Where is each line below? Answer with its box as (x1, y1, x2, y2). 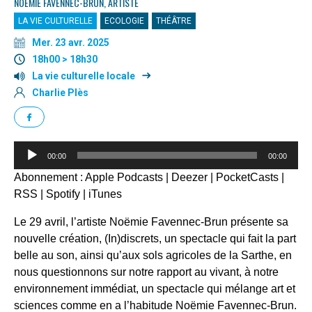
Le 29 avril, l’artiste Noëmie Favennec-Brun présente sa (14, 216, 288, 228)
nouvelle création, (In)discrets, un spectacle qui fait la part (14, 233, 296, 244)
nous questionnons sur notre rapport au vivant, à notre (14, 266, 279, 278)
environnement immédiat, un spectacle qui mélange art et (14, 283, 295, 295)
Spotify (46, 188, 80, 200)
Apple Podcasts (85, 171, 163, 183)
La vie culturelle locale (32, 70, 135, 81)
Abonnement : (14, 171, 85, 183)
